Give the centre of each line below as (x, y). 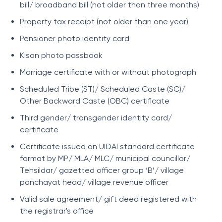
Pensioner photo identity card (75, 38)
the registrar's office (57, 211)
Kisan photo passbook (61, 55)
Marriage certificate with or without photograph (108, 72)
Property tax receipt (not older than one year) (104, 22)
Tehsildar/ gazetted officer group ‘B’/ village (102, 170)
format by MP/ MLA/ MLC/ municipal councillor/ (105, 158)
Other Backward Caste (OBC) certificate (95, 101)
